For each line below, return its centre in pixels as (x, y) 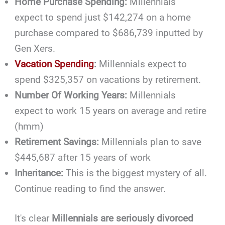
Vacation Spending (54, 64)
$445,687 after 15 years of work (83, 157)
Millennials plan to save (150, 142)
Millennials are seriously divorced (123, 218)
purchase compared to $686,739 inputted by (109, 33)
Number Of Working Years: (71, 95)
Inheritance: (39, 173)
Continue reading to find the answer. (90, 188)
